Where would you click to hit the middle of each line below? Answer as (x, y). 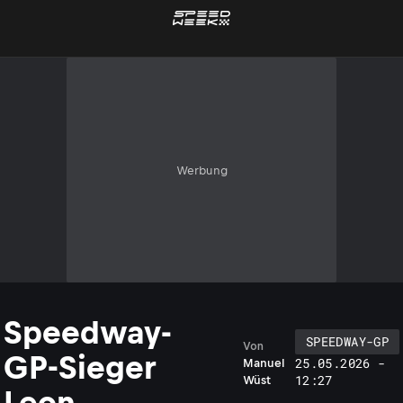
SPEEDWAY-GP (347, 341)
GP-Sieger (80, 367)
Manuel (264, 363)
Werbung (201, 170)
